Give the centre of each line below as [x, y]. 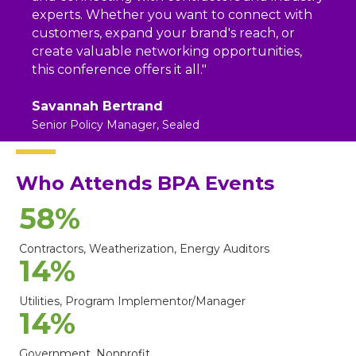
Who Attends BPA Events [145, 184]
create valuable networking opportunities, [167, 52]
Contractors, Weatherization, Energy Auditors [144, 249]
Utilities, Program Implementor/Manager [132, 302]
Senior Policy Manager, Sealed [116, 125]
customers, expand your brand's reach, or [163, 33]
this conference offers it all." [119, 70]
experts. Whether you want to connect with [172, 15]
